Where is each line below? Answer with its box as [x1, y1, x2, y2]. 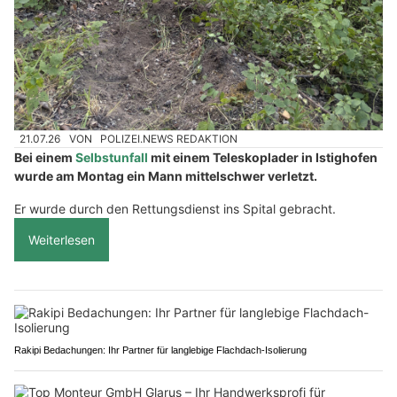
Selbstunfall [75, 150, 148, 166]
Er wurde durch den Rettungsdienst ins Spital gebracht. [14, 201, 336, 217]
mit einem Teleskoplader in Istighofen [148, 150, 378, 166]
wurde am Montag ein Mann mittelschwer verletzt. [14, 168, 317, 184]
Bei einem [14, 150, 75, 166]
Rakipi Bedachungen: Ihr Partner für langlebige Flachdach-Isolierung [14, 345, 307, 356]
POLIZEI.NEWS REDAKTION [100, 132, 238, 146]
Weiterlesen [28, 232, 95, 248]
